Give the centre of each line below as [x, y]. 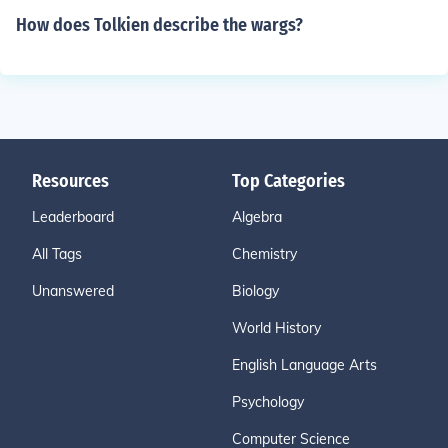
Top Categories [288, 181]
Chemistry [264, 254]
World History [276, 328]
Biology [255, 291]
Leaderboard [73, 217]
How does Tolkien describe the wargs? [159, 25]
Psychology [268, 402]
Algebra [257, 217]
